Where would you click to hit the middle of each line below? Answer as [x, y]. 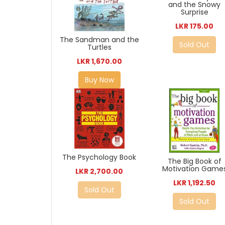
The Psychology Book [99, 157]
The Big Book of [194, 161]
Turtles [99, 47]
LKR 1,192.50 [195, 183]
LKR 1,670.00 [99, 61]
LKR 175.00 [195, 26]
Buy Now [99, 80]
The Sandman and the [99, 39]
